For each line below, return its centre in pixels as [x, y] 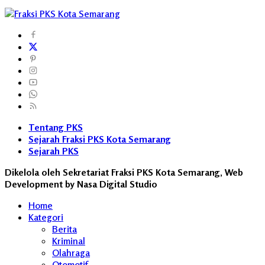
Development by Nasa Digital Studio [81, 184]
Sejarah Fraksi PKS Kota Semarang [100, 139]
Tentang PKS [56, 127]
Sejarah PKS [54, 151]
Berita [64, 229]
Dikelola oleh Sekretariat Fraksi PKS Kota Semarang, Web [124, 172]
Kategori [46, 217]
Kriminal [69, 240]
